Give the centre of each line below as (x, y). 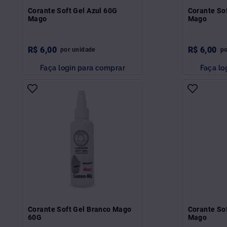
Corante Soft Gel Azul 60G (73, 10)
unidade (83, 49)
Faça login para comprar (83, 67)
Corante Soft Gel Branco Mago (80, 209)
